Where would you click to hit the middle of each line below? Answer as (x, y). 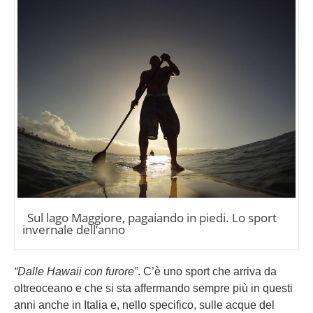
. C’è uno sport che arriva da (207, 272)
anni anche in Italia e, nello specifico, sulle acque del (144, 305)
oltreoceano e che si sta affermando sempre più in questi (153, 289)
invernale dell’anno (74, 230)
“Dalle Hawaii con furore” (76, 272)
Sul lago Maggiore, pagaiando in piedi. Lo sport (152, 218)
